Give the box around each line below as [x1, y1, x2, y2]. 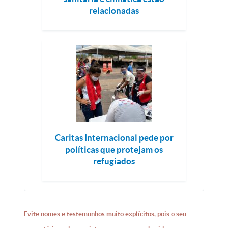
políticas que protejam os [65, 145, 163, 154]
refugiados [93, 156, 135, 166]
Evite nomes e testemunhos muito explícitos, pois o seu [24, 210, 187, 218]
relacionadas [89, 6, 139, 15]
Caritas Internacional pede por [54, 133, 174, 142]
